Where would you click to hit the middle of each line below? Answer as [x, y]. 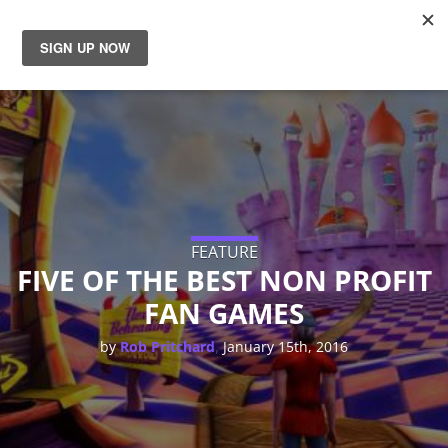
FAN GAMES [224, 312]
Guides [65, 200]
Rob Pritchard [167, 346]
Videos [64, 312]
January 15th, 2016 [285, 346]
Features [76, 256]
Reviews [71, 144]
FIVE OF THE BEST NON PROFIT [224, 279]
